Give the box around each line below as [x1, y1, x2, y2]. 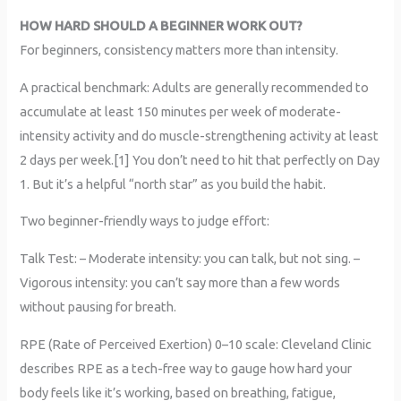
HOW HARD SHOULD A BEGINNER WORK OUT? [20, 18, 303, 34]
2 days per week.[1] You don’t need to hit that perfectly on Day [20, 151, 380, 167]
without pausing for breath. [20, 299, 177, 314]
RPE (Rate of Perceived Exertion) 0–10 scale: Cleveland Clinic [20, 336, 372, 352]
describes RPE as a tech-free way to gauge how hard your [20, 360, 353, 376]
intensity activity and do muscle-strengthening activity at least [20, 127, 380, 143]
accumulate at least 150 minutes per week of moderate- [20, 103, 342, 119]
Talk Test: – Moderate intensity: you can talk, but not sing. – [20, 251, 361, 266]
